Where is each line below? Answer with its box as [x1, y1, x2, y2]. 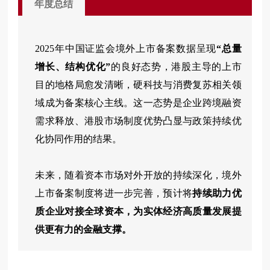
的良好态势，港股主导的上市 [110, 61, 242, 72]
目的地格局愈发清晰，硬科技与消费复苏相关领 [35, 79, 242, 90]
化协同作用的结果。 [35, 133, 122, 144]
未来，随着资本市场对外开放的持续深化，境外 [35, 169, 242, 180]
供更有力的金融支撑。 [35, 224, 132, 234]
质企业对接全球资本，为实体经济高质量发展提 [35, 206, 242, 216]
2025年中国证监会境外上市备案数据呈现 [35, 43, 217, 54]
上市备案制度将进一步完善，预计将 [35, 187, 193, 198]
